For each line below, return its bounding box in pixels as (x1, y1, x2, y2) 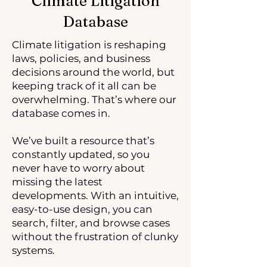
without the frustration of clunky (12, 231, 178, 243)
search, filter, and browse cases (12, 217, 170, 229)
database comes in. (12, 107, 110, 119)
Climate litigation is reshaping (12, 39, 166, 51)
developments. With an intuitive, (12, 190, 179, 201)
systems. (12, 244, 55, 256)
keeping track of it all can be (12, 80, 156, 92)
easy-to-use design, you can (12, 203, 153, 215)
